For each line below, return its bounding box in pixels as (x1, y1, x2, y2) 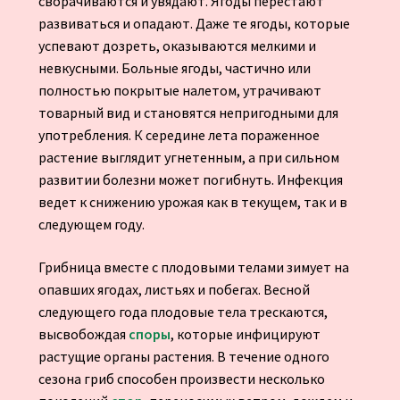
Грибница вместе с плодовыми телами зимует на (37, 257, 349, 276)
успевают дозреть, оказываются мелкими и (37, 37, 316, 55)
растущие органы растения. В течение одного (37, 346, 329, 365)
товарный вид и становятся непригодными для (37, 104, 338, 122)
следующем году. (37, 215, 145, 234)
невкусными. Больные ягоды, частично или (37, 59, 311, 78)
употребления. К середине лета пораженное (37, 126, 320, 145)
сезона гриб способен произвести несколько (37, 369, 325, 387)
